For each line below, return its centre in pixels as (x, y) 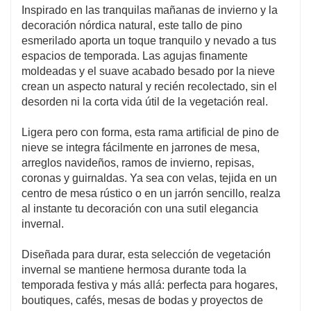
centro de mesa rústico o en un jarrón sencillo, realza (151, 193)
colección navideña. (76, 19)
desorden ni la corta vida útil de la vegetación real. (145, 101)
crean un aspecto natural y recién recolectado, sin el (149, 86)
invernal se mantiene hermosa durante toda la (134, 269)
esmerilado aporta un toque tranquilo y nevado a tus (149, 40)
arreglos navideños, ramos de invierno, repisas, (138, 162)
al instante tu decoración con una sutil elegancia (140, 208)
